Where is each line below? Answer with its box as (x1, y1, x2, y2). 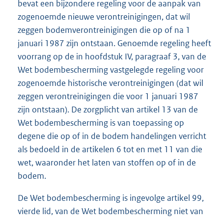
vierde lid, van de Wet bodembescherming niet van (18, 206, 203, 217)
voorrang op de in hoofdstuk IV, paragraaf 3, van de (18, 51, 206, 62)
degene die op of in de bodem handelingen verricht (18, 131, 206, 142)
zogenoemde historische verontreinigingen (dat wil (18, 78, 203, 89)
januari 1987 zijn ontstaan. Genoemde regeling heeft (18, 38, 211, 49)
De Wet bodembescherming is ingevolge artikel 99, (18, 192, 204, 204)
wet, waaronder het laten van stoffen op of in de (18, 157, 196, 168)
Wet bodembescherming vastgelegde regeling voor (18, 64, 204, 76)
